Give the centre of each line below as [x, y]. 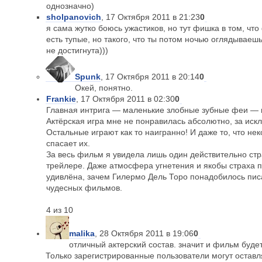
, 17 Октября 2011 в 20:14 [150, 77]
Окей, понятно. [104, 88]
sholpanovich [74, 17]
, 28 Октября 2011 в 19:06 [144, 233]
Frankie [61, 99]
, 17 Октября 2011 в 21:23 [151, 17]
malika [82, 233]
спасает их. [69, 143]
